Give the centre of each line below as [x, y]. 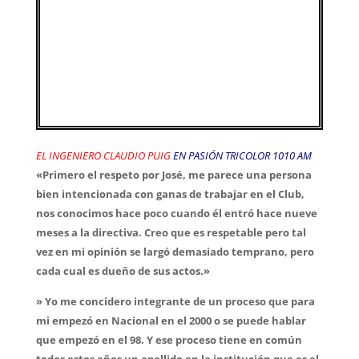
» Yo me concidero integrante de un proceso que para [175, 302]
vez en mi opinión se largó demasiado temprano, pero [175, 252]
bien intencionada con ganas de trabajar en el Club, [170, 194]
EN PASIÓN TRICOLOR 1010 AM [243, 156]
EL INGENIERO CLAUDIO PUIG [103, 156]
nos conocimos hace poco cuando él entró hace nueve [176, 214]
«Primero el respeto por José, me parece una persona [173, 175]
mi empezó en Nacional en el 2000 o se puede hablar [171, 321]
